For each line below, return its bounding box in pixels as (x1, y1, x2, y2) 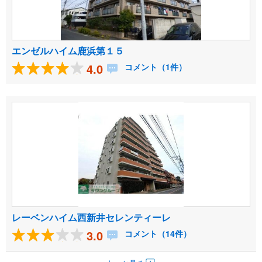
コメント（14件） (122, 227, 191, 240)
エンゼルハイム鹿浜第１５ (12, 44, 124, 58)
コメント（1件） (122, 61, 187, 73)
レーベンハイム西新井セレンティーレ (12, 211, 171, 225)
